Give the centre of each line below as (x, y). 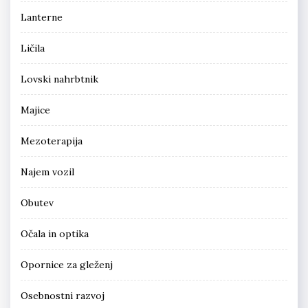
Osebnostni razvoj (63, 296)
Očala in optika (55, 234)
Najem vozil (47, 172)
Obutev (37, 203)
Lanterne (42, 18)
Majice (35, 110)
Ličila (33, 48)
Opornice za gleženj (67, 265)
